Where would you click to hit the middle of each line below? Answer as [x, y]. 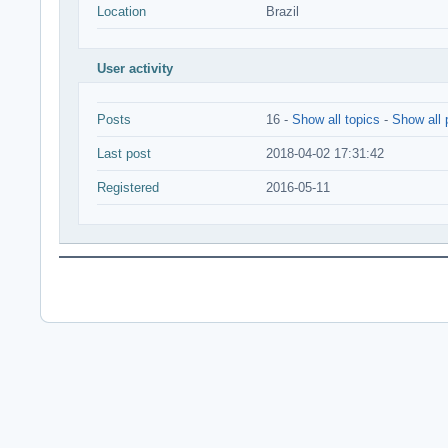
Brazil [282, 11]
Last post [124, 153]
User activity [135, 68]
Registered [128, 187]
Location [121, 11]
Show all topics [336, 119]
